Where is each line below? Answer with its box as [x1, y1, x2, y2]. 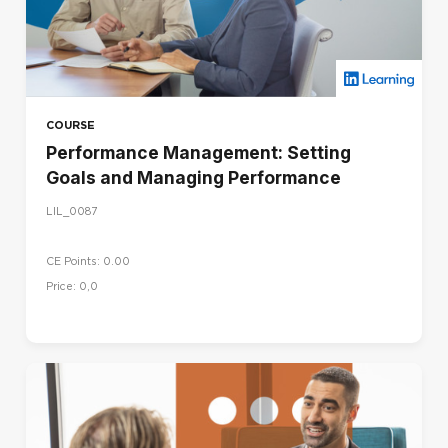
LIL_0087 [46, 204, 97, 218]
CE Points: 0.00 [46, 255, 130, 269]
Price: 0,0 [46, 280, 98, 294]
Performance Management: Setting [46, 142, 351, 164]
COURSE [46, 118, 95, 133]
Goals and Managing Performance [46, 167, 341, 189]
